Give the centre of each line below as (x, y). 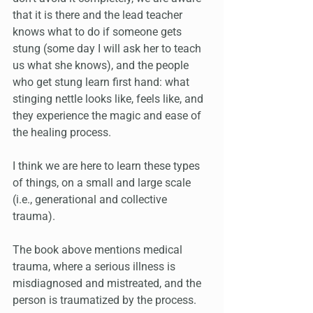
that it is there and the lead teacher (99, 15)
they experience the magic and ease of (108, 116)
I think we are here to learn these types (108, 166)
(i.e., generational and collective (91, 200)
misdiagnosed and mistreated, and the (108, 284)
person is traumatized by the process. (106, 300)
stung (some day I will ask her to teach (108, 49)
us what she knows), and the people (102, 66)
